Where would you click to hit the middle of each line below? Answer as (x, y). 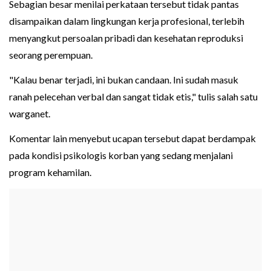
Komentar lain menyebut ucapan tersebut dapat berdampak (132, 139)
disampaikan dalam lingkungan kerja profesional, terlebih (127, 21)
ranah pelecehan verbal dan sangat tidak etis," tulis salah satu (133, 97)
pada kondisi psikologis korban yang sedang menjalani (121, 155)
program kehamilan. (50, 172)
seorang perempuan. (51, 55)
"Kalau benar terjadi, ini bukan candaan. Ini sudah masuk (124, 80)
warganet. (30, 114)
